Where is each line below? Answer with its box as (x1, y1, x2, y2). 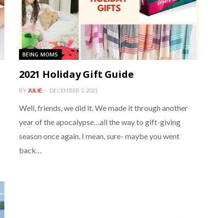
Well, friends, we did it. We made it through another (19, 103, 188, 112)
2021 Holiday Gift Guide (19, 68, 134, 81)
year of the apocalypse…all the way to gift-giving (19, 117, 181, 127)
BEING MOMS (22, 51, 58, 58)
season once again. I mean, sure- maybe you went (19, 131, 180, 141)
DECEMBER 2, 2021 (50, 87, 98, 93)
